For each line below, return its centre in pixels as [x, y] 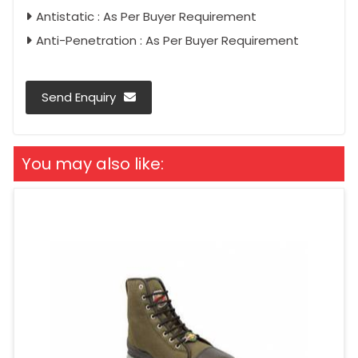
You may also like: [93, 163]
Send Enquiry [79, 97]
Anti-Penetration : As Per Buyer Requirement [167, 40]
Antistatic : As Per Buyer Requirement [146, 16]
